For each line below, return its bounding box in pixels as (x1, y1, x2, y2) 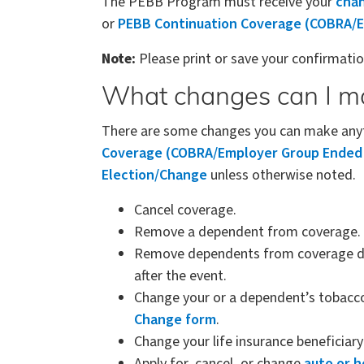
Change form (134, 309, 216, 330)
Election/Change (102, 164, 207, 185)
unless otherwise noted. (207, 164, 356, 185)
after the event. (134, 265, 227, 286)
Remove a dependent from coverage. (134, 221, 361, 242)
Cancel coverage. (134, 199, 236, 220)
